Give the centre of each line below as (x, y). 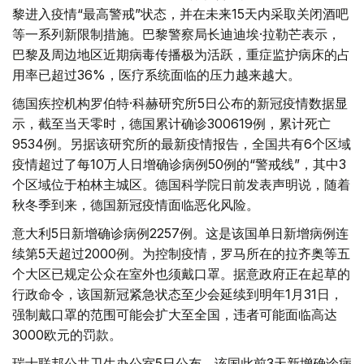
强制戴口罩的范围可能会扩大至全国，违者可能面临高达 (175, 314)
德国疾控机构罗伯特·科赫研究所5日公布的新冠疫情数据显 (180, 103)
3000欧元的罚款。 (67, 335)
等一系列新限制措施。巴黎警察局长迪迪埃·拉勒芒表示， (176, 34)
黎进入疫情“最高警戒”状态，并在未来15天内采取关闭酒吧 (180, 14)
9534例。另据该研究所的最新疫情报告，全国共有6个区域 (182, 144)
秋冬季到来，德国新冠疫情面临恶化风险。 (136, 205)
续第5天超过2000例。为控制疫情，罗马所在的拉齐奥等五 (181, 253)
